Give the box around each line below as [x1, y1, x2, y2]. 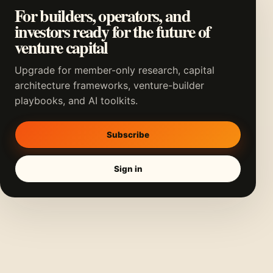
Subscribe [107, 129, 149, 140]
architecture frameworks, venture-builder [15, 79, 204, 92]
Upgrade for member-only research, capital [15, 64, 214, 77]
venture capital [15, 35, 108, 60]
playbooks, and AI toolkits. [15, 94, 138, 107]
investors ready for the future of [15, 19, 210, 44]
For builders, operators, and [15, 3, 190, 29]
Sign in [113, 163, 143, 174]
